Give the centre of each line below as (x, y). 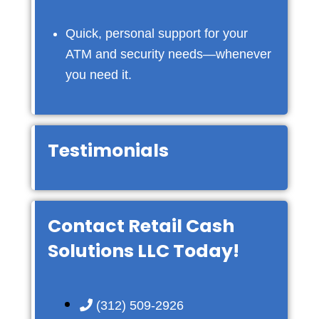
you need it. (98, 75)
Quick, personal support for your (156, 34)
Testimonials (108, 151)
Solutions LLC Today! (143, 251)
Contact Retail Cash (141, 226)
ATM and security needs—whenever (168, 54)
